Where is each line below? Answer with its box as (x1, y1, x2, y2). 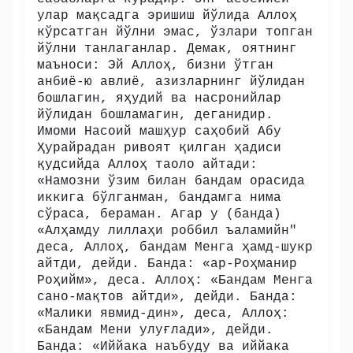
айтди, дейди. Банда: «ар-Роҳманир (37, 257, 297, 271)
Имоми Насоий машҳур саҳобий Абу (37, 124, 281, 139)
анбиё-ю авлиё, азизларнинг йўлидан (37, 75, 305, 89)
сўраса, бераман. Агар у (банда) (37, 207, 281, 221)
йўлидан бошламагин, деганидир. (37, 108, 273, 122)
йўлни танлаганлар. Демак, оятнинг (37, 42, 297, 56)
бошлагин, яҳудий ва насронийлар (37, 91, 281, 106)
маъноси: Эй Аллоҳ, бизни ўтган (37, 58, 273, 72)
